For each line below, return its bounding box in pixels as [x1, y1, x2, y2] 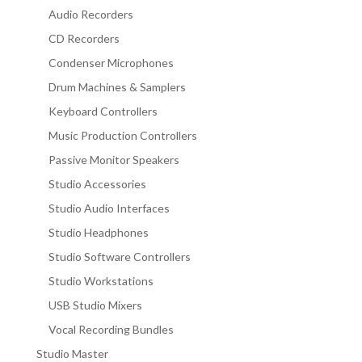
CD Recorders [48, 31, 120, 45]
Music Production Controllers [48, 128, 197, 142]
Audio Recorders [48, 6, 133, 21]
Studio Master [36, 346, 108, 360]
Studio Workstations [48, 273, 154, 288]
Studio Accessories [48, 176, 146, 191]
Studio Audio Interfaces [48, 200, 170, 215]
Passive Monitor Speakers [48, 152, 179, 166]
